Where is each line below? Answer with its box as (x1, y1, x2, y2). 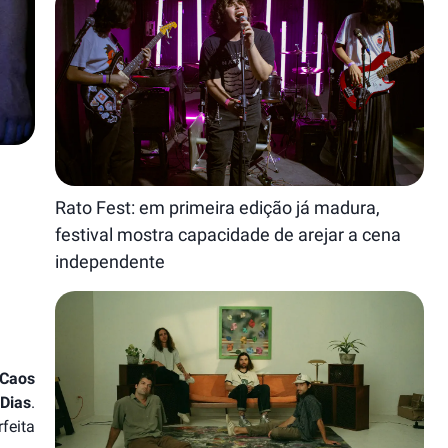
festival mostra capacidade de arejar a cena (55, 224, 402, 245)
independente (55, 251, 166, 272)
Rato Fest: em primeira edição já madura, (55, 197, 381, 218)
